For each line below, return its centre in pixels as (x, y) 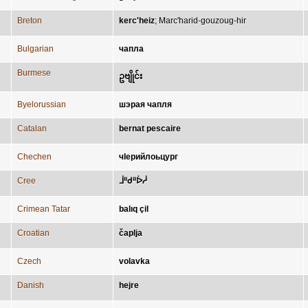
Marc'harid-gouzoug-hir (202, 21)
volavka (134, 261)
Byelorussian (42, 104)
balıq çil (134, 209)
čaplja (131, 233)
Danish (31, 285)
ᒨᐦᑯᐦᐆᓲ (133, 181)
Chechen (34, 157)
